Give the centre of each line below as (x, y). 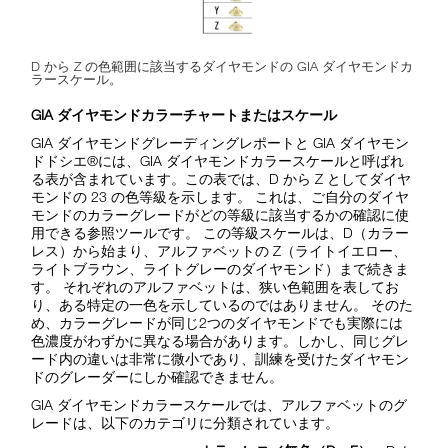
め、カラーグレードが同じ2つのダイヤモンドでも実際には (217, 322)
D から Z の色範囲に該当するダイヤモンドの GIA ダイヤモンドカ (222, 65)
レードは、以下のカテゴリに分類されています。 (185, 422)
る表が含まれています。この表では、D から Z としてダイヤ (221, 178)
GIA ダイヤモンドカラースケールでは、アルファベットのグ (219, 404)
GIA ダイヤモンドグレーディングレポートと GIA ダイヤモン (220, 142)
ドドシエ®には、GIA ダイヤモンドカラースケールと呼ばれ (218, 160)
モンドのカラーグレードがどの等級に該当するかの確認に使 (220, 214)
